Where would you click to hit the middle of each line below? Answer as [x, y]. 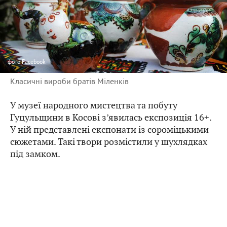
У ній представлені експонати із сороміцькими [109, 130]
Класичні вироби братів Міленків [69, 81]
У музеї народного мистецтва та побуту [94, 105]
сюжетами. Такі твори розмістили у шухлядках [109, 142]
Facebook [34, 62]
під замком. [35, 154]
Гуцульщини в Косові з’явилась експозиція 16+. [111, 118]
